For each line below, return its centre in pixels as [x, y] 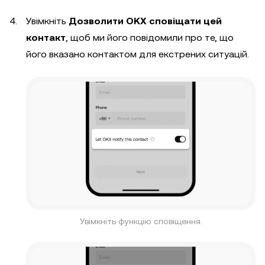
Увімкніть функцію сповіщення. [141, 222]
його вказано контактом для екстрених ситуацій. [138, 54]
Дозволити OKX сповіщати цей [145, 21]
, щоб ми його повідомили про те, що [150, 38]
